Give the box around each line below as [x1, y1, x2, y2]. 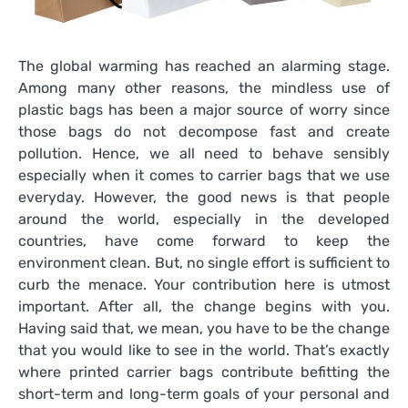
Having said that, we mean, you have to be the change [18, 320, 390, 338]
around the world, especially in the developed [18, 210, 390, 229]
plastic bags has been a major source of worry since [18, 101, 390, 119]
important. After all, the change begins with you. [18, 298, 390, 316]
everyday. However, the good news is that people [18, 189, 390, 207]
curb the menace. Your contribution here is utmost [18, 276, 390, 294]
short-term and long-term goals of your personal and [18, 385, 390, 403]
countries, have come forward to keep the [18, 232, 390, 250]
